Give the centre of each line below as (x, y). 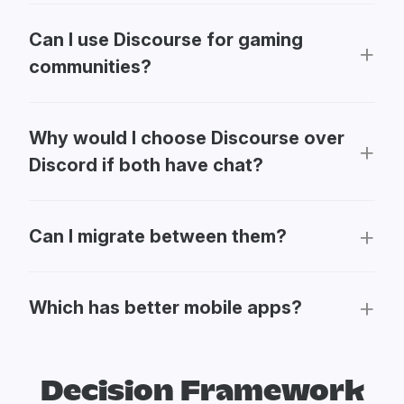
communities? (90, 66)
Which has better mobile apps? (165, 307)
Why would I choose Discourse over (187, 138)
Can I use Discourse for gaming (166, 39)
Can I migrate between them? (158, 236)
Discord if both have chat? (146, 165)
